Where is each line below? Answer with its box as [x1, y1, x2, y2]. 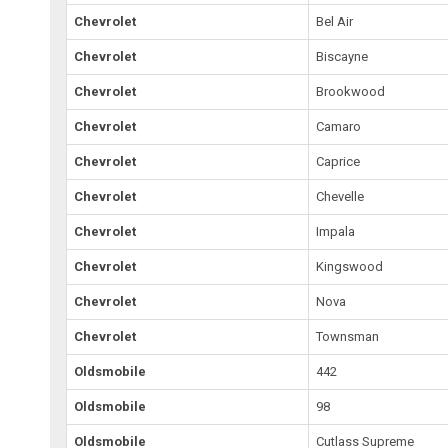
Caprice [316, 154, 361, 170]
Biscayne [316, 49, 369, 65]
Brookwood [316, 84, 386, 100]
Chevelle [316, 189, 365, 205]
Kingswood [316, 259, 384, 275]
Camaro [316, 119, 362, 135]
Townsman [316, 329, 380, 345]
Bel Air [316, 14, 354, 30]
